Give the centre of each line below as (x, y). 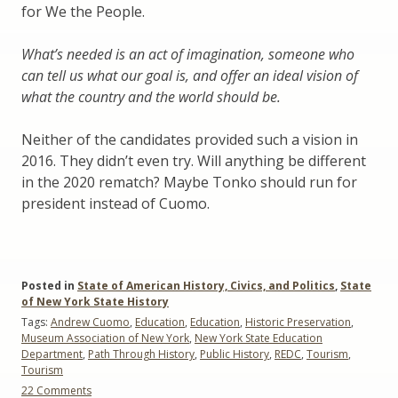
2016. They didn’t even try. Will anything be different (194, 161)
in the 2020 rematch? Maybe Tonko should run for (189, 183)
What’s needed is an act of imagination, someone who (188, 55)
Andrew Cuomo (90, 322)
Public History (235, 354)
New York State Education (259, 338)
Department (52, 354)
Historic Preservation (298, 322)
